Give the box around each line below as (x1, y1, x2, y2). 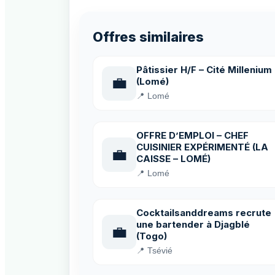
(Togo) (136, 230, 167, 242)
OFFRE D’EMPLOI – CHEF (136, 130, 249, 141)
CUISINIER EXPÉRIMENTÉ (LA (136, 141, 268, 153)
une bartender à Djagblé (136, 219, 250, 230)
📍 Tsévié (136, 246, 172, 255)
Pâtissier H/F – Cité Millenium (136, 64, 272, 76)
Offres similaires (93, 29, 204, 45)
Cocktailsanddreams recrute (136, 207, 271, 219)
